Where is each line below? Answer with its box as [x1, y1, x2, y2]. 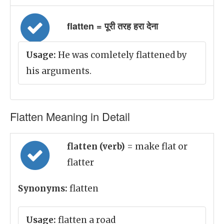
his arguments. [26, 65, 91, 76]
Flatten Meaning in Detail [10, 108, 130, 124]
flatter [67, 157, 94, 168]
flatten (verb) [67, 141, 127, 152]
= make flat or [127, 141, 187, 152]
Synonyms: [18, 183, 67, 194]
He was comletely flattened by [56, 49, 187, 60]
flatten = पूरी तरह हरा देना [67, 19, 158, 32]
